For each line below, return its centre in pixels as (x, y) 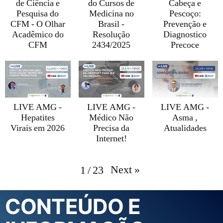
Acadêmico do (38, 35)
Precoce (185, 45)
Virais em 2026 (38, 129)
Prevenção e (185, 24)
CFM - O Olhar (38, 24)
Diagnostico (185, 35)
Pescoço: (185, 14)
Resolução (111, 35)
